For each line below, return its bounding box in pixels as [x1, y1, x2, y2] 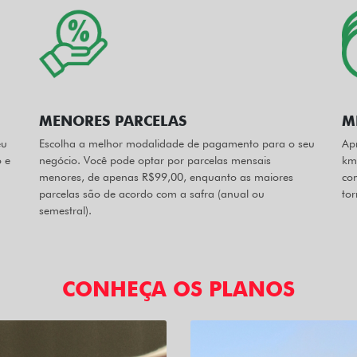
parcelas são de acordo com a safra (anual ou [39, 186, 265, 200]
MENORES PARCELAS [39, 112, 186, 129]
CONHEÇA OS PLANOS [62, 276, 295, 301]
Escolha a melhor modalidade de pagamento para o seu [39, 136, 315, 150]
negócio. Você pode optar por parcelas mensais [39, 153, 271, 167]
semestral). [39, 203, 92, 217]
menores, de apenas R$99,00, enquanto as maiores [39, 170, 293, 183]
